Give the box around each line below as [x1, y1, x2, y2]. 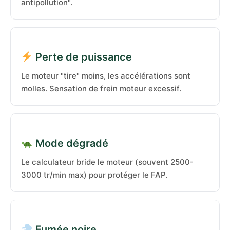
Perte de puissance [32, 51, 132, 63]
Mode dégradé [32, 137, 108, 149]
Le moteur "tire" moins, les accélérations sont [21, 71, 190, 81]
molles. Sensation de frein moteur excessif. [21, 84, 181, 93]
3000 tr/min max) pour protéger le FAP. [21, 170, 167, 180]
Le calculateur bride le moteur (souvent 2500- [21, 157, 194, 167]
